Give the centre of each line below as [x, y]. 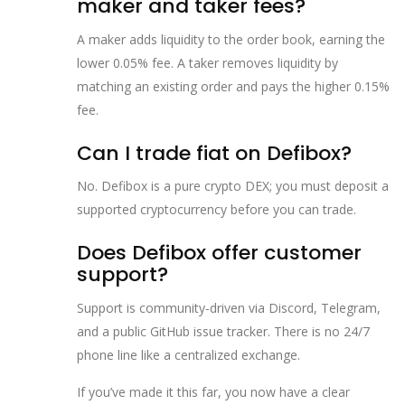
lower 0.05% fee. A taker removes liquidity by [207, 62]
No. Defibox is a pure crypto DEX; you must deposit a [233, 186]
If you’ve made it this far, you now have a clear [213, 391]
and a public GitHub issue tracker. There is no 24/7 [223, 331]
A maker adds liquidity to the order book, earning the [231, 39]
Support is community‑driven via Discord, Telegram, [229, 307]
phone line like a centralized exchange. [188, 354]
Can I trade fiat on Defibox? [214, 153]
